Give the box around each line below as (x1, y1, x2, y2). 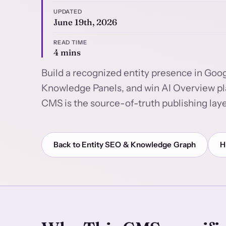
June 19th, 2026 (53, 17, 117, 27)
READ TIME (53, 38, 87, 46)
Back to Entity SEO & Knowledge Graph (53, 139, 196, 149)
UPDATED (53, 8, 83, 15)
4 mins (53, 47, 81, 58)
